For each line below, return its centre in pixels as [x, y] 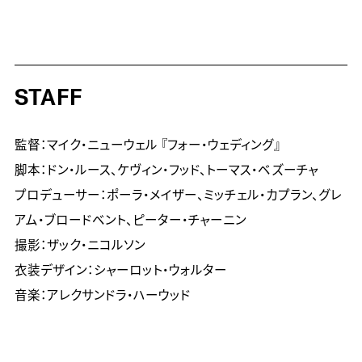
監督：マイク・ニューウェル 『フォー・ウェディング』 [147, 146]
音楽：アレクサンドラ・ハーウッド [102, 296]
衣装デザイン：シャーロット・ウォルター [120, 271]
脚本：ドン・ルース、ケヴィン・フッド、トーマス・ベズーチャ [166, 171]
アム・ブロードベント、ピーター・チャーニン [130, 221]
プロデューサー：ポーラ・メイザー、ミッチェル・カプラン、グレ [178, 196]
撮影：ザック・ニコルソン [80, 246]
